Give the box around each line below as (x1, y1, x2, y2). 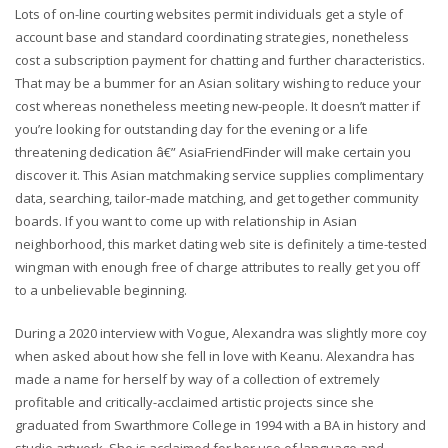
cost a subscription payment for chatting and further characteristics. (15, 50, 425, 69)
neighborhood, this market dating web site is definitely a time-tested (15, 234, 427, 253)
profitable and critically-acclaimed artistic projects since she (15, 392, 374, 411)
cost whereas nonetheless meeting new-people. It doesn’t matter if (15, 96, 420, 115)
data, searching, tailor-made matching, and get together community (15, 188, 419, 207)
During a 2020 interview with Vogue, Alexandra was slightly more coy (15, 323, 427, 342)
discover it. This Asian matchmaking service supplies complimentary (15, 165, 424, 184)
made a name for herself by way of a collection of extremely (15, 369, 380, 388)
